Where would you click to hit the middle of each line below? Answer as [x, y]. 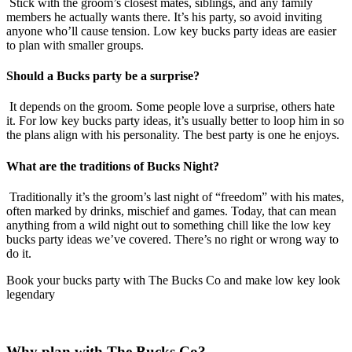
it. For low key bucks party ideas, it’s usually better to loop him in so [175, 121]
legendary [31, 294]
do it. [19, 253]
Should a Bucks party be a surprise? [103, 76]
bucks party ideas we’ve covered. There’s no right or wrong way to [172, 239]
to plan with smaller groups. [75, 45]
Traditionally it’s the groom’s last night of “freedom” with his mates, [175, 196]
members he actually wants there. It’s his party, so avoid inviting [164, 16]
